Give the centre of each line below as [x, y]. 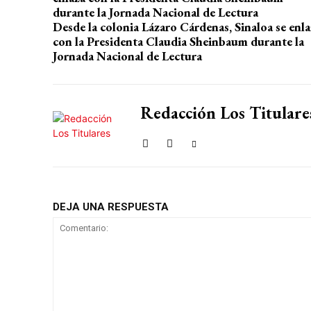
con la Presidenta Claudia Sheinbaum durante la [178, 41]
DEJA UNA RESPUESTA [111, 207]
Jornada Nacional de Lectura [127, 56]
